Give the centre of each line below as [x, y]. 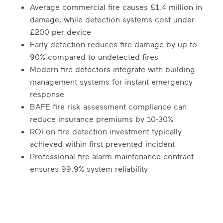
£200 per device [60, 32]
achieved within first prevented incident [102, 144]
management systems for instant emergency [111, 82]
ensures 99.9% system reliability [89, 169]
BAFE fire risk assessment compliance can [108, 107]
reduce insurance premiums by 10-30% [102, 119]
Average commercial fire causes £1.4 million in [116, 7]
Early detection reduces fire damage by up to [113, 45]
